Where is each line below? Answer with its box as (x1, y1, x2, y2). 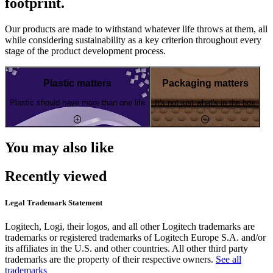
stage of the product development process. (5, 45, 166, 56)
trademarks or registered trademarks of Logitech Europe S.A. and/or (5, 232, 266, 243)
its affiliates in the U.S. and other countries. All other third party (5, 243, 248, 253)
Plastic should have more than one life (10, 98, 145, 108)
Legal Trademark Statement (5, 197, 102, 207)
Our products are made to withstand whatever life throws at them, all (5, 23, 268, 34)
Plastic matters (43, 77, 112, 88)
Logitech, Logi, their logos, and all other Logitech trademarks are (5, 221, 255, 232)
